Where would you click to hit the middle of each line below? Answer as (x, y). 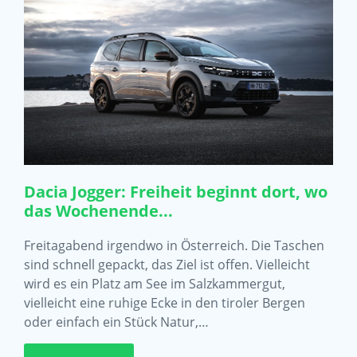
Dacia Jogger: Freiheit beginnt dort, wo (176, 192)
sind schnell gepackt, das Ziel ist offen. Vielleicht (167, 265)
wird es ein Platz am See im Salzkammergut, (155, 284)
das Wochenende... (98, 211)
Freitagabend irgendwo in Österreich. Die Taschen (174, 246)
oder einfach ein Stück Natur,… (116, 322)
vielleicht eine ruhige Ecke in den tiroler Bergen (165, 303)
